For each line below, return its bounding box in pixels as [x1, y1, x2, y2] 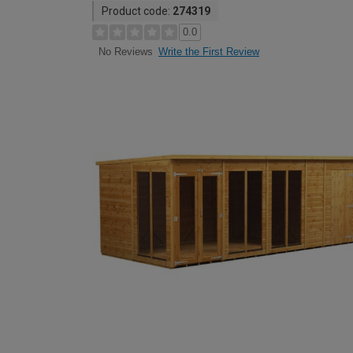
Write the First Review [158, 46, 259, 58]
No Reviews [98, 46, 153, 58]
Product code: [102, 5, 173, 17]
